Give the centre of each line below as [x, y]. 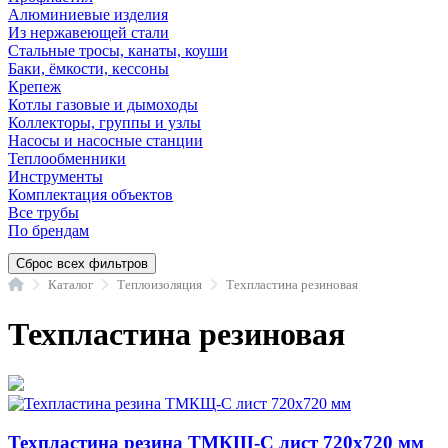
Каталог [70, 284]
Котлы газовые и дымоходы [103, 104]
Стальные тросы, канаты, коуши [118, 50]
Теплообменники [67, 158]
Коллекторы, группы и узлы [104, 122]
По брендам [48, 230]
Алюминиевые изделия [88, 14]
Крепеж [34, 86]
